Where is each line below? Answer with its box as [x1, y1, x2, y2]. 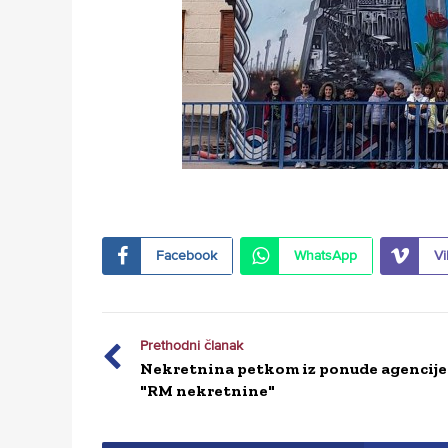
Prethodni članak [140, 337, 243, 355]
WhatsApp [294, 247, 357, 265]
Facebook [156, 247, 217, 265]
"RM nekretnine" [140, 381, 275, 401]
